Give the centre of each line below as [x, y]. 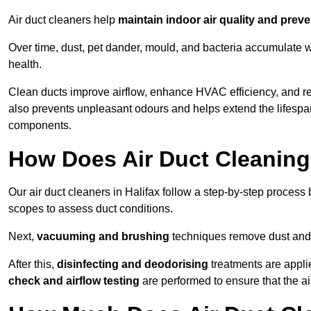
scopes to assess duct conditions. [91, 209]
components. [40, 126]
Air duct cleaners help [63, 20]
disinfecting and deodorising [133, 264]
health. [25, 65]
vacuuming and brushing [103, 237]
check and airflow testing [74, 281]
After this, [33, 264]
